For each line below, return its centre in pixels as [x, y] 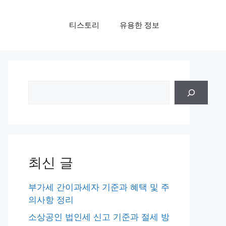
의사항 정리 [51, 200]
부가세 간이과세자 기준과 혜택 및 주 [99, 187]
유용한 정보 [139, 25]
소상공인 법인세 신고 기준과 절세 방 [99, 217]
